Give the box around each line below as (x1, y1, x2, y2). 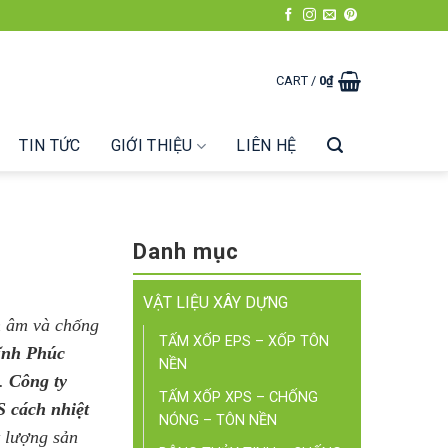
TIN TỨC (19, 136, 81, 155)
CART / (276, 73, 319, 88)
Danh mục (132, 239, 240, 264)
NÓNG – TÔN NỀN (158, 412, 277, 429)
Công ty (9, 371, 67, 391)
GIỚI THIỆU (110, 136, 193, 155)
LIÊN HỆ (236, 136, 297, 155)
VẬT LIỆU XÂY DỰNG (142, 293, 288, 312)
